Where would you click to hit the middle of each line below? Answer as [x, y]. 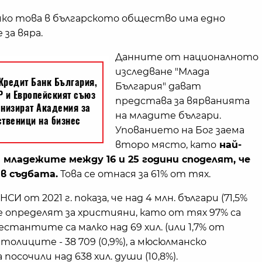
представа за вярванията [182, 101]
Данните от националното [187, 57]
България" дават [158, 86]
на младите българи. [168, 116]
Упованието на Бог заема [180, 130]
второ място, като [166, 145]
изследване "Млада [162, 72]
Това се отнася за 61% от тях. [134, 174]
